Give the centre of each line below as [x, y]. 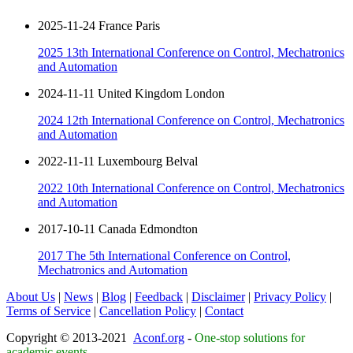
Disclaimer [218, 297]
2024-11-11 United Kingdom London [131, 94]
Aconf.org [159, 338]
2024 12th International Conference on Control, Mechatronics [191, 121]
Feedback [159, 297]
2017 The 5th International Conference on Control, [164, 256]
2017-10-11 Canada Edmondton [118, 229]
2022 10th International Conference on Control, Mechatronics [191, 188]
